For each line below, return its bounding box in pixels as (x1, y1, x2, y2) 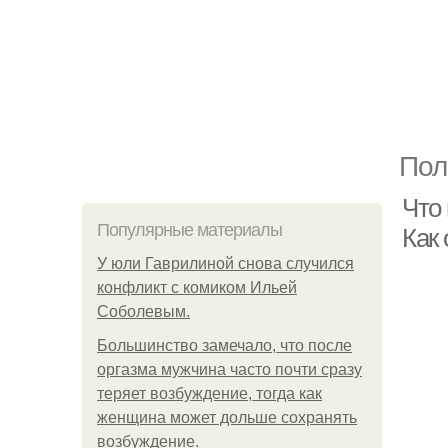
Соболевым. (97, 303, 190, 320)
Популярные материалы (97, 220, 282, 240)
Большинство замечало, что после (97, 337, 352, 354)
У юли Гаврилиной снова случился (97, 255, 354, 272)
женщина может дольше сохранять (97, 409, 357, 426)
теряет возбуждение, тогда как (97, 385, 322, 402)
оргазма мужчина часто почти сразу (97, 361, 362, 378)
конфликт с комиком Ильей (97, 279, 297, 296)
